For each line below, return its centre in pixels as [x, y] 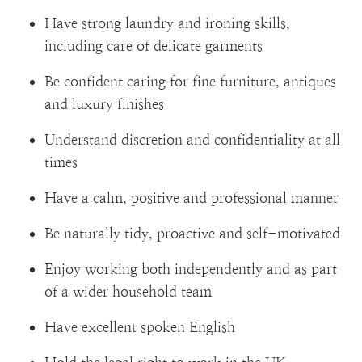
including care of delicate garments [154, 46]
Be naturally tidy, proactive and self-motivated [192, 233]
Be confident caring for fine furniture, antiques [190, 81]
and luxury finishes [104, 104]
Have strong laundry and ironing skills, [167, 23]
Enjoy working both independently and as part [191, 269]
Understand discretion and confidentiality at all [192, 139]
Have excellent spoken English [140, 327]
